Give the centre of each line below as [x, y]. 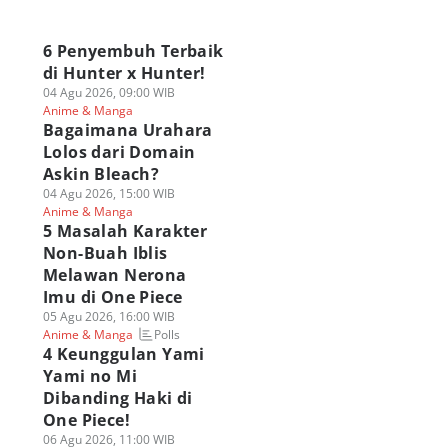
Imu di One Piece [112, 297]
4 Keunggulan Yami [123, 354]
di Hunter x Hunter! [124, 73]
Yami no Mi [89, 376]
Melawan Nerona [114, 275]
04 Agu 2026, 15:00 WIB [108, 193]
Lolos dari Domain [119, 152]
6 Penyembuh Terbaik [133, 51]
